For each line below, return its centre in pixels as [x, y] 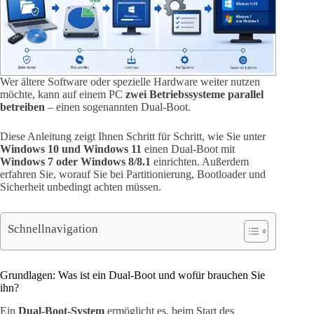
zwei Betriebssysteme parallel [194, 95]
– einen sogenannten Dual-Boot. [118, 107]
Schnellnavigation [53, 228]
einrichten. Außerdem [200, 162]
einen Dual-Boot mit [188, 149]
